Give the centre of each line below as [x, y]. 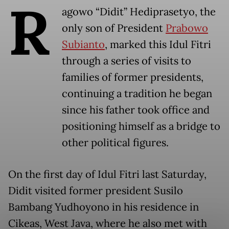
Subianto [83, 44]
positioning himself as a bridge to [141, 126]
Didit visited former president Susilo [96, 190]
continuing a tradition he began [137, 93]
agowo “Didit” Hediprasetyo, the [139, 12]
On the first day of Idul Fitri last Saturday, [107, 174]
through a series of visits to [127, 61]
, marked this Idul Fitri [158, 44]
